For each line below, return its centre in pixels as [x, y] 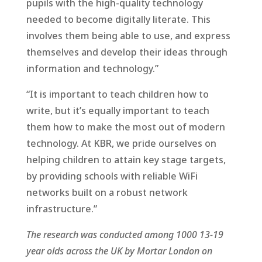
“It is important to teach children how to [117, 94]
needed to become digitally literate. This [118, 19]
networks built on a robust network [107, 192]
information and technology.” [92, 68]
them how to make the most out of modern [125, 127]
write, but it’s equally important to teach [118, 110]
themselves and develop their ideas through [127, 52]
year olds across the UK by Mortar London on [119, 251]
